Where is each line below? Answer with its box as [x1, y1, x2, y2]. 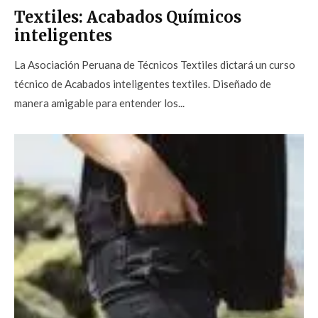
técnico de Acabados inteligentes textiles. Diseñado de [14, 77, 271, 91]
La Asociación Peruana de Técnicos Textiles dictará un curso [14, 58, 295, 72]
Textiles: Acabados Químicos [14, 7, 241, 28]
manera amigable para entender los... [14, 97, 185, 110]
